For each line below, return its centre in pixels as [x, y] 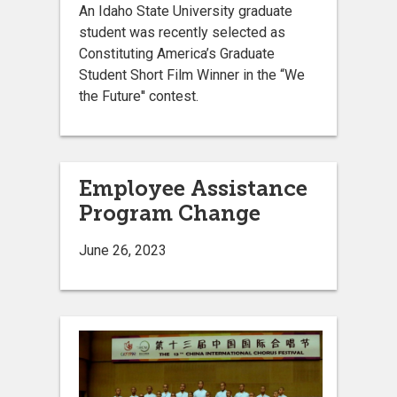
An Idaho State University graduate [186, 12]
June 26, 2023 [123, 251]
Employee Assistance [193, 189]
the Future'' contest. [140, 97]
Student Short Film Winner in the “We [192, 75]
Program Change [170, 214]
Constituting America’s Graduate [177, 54]
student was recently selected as [182, 33]
